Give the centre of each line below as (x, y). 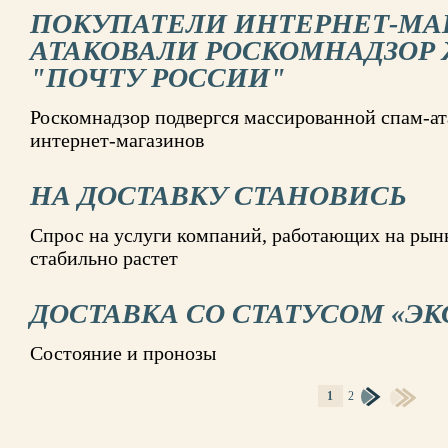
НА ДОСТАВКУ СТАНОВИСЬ (218, 195)
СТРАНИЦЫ (64, 401)
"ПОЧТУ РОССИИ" (158, 77)
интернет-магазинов (117, 140)
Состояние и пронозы (123, 353)
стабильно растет (104, 258)
